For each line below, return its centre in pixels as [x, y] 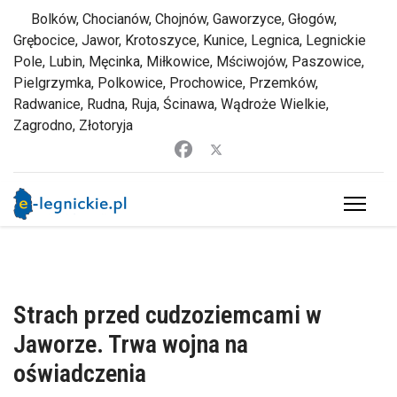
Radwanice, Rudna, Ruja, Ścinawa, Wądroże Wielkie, [171, 104]
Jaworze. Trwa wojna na [131, 344]
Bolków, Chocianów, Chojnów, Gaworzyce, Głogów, [175, 19]
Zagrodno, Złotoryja [73, 125]
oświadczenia [80, 374]
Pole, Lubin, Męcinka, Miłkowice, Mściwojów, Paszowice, [189, 62]
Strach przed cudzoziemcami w [167, 315]
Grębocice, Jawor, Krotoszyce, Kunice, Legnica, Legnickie [190, 40]
